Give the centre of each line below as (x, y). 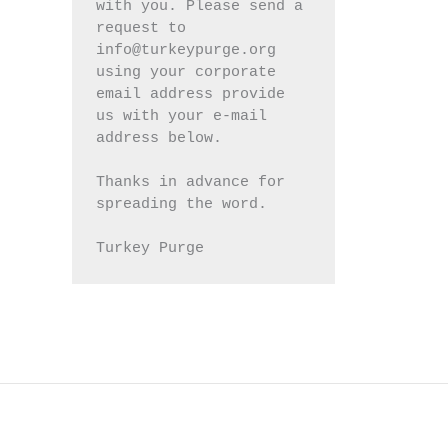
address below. (159, 139)
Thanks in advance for (190, 183)
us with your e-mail (181, 117)
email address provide (190, 95)
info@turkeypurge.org (186, 51)
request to (141, 29)
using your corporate (186, 73)
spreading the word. (181, 205)
